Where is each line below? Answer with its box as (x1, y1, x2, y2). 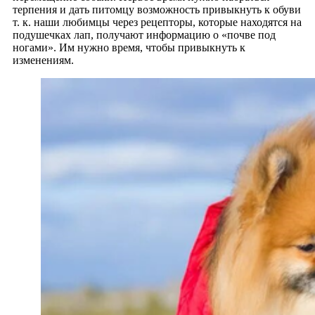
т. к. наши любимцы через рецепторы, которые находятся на (13, 15, 302, 28)
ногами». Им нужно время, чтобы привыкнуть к (13, 41, 245, 53)
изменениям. (13, 53, 74, 66)
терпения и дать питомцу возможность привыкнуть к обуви (13, 3, 301, 15)
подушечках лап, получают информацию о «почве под (13, 28, 276, 41)
